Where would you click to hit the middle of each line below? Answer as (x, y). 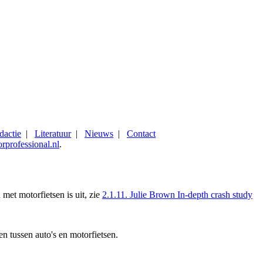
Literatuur (53, 133)
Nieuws (99, 133)
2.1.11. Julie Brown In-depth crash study (177, 194)
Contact (141, 133)
